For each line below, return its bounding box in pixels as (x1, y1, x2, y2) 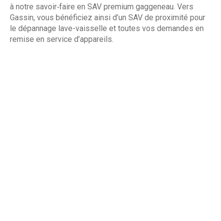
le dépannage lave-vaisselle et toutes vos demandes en (10, 23, 204, 33)
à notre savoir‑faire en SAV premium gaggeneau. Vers (10, 1, 193, 11)
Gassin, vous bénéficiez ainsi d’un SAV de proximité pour (10, 12, 205, 22)
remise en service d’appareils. (10, 34, 113, 44)
